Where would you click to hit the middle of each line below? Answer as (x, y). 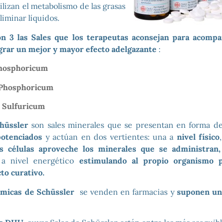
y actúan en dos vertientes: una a (108, 137)
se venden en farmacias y (127, 192)
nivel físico (197, 137)
